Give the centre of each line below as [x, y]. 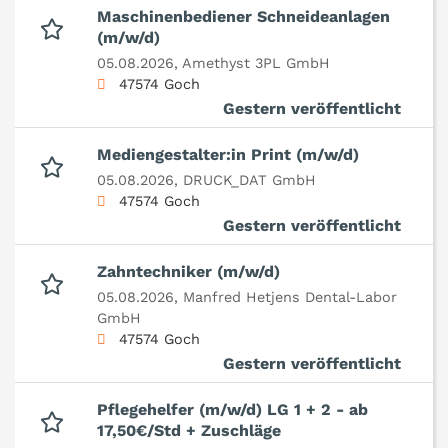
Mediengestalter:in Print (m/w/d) [228, 155]
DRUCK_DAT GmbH [249, 180]
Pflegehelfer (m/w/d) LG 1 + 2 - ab [232, 410]
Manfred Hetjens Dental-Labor [290, 297]
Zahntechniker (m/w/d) [188, 272]
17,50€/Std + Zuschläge [189, 431]
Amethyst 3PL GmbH [256, 63]
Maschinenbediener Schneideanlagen [243, 17]
